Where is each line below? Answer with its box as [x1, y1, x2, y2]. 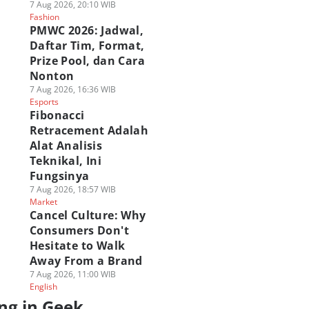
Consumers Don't [29, 223, 129, 238]
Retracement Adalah [29, 123, 149, 138]
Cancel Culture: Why [29, 208, 146, 223]
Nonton [29, 68, 74, 83]
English [29, 281, 57, 292]
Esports [29, 96, 59, 108]
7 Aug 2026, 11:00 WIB [29, 268, 116, 280]
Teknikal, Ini [29, 153, 102, 168]
